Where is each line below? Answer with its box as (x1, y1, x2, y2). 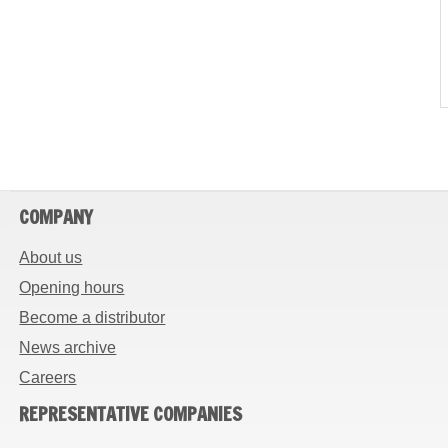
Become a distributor (19, 308, 166, 327)
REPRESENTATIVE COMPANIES (19, 400, 243, 427)
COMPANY (19, 203, 94, 230)
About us (19, 248, 83, 267)
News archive (19, 338, 117, 357)
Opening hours (19, 278, 125, 297)
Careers (19, 368, 77, 387)
